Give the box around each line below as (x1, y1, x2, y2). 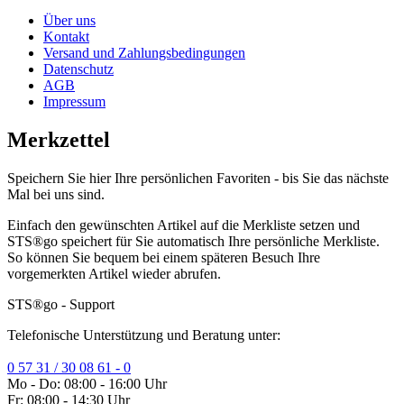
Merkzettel (7, 127, 110, 151)
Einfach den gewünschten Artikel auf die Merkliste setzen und (7, 216, 360, 233)
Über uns (43, 12, 96, 28)
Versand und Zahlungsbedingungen (43, 44, 245, 60)
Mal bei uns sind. (7, 186, 105, 202)
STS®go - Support (7, 296, 115, 312)
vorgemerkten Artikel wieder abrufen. (7, 265, 221, 281)
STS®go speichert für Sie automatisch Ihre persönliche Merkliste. (7, 233, 380, 249)
